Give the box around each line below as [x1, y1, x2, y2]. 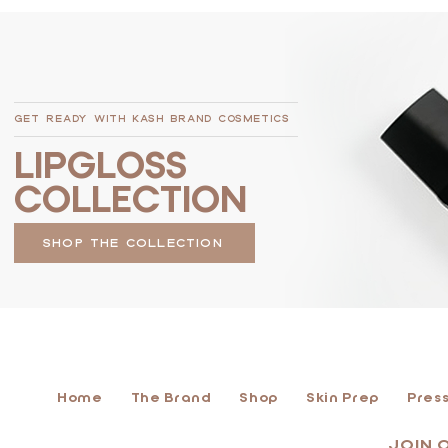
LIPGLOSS [14, 144, 187, 188]
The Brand [130, 389, 212, 406]
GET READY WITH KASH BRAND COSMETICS [14, 112, 290, 125]
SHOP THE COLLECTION [42, 235, 223, 251]
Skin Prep [306, 389, 379, 406]
